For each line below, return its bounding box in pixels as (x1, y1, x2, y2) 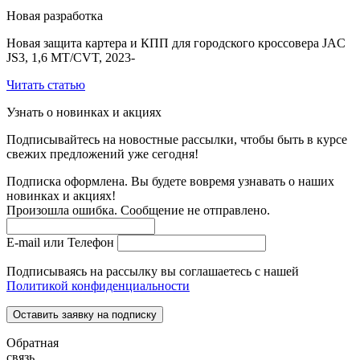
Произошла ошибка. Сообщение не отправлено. (6, 203, 270, 218)
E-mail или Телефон (6, 235, 114, 250)
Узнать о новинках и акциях (6, 105, 162, 120)
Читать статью (6, 78, 85, 92)
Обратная (6, 336, 59, 350)
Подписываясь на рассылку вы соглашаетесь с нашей (6, 264, 299, 279)
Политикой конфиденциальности (6, 279, 190, 293)
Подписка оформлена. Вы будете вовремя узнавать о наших (6, 174, 334, 189)
